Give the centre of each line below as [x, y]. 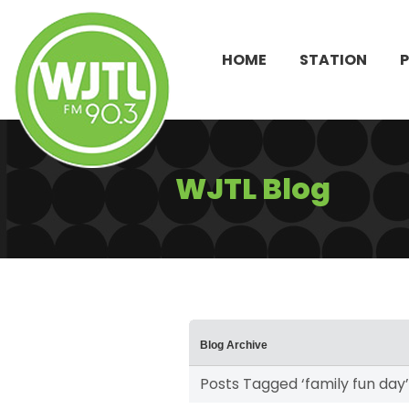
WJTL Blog [253, 189]
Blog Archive [234, 346]
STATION [333, 59]
